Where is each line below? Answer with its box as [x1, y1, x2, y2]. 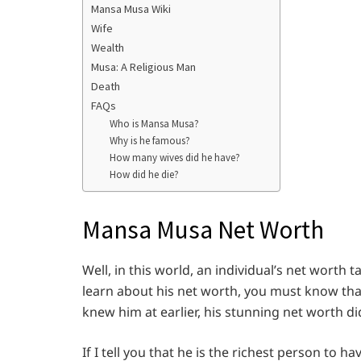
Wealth [91, 40, 124, 56]
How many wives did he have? [109, 151, 240, 165]
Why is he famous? [109, 134, 190, 148]
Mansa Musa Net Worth [82, 214, 324, 247]
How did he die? [109, 168, 179, 182]
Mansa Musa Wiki [91, 2, 171, 17]
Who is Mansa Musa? [109, 117, 199, 131]
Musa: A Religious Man [91, 60, 196, 75]
